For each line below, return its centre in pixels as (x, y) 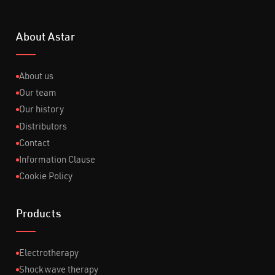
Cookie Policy (45, 178)
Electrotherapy (48, 254)
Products (38, 215)
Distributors (43, 127)
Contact (34, 144)
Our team (37, 94)
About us (36, 77)
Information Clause (57, 161)
